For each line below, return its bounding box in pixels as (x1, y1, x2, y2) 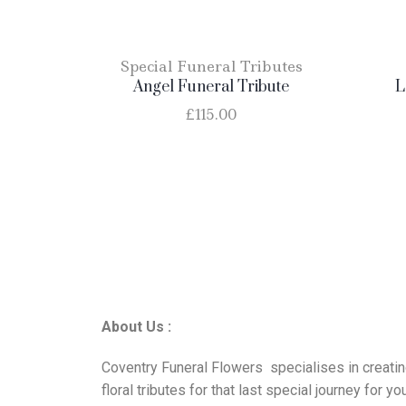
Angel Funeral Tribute (133, 77, 290, 97)
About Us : (101, 317, 171, 335)
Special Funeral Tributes (120, 56, 303, 76)
